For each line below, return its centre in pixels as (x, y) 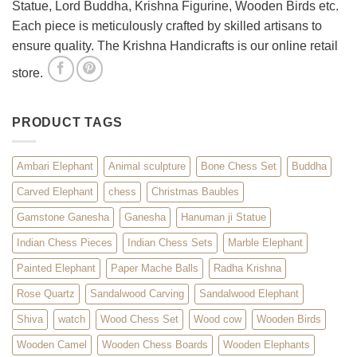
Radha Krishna (247, 269)
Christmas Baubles (195, 192)
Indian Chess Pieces (65, 243)
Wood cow (218, 320)
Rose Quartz (46, 294)
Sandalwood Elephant (249, 294)
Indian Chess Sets (170, 243)
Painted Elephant (56, 269)
